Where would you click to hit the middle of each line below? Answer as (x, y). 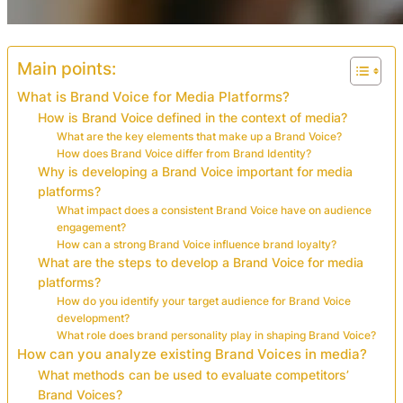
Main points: (67, 68)
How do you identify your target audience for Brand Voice (203, 300)
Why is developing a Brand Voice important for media (196, 171)
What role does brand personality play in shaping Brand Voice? (216, 335)
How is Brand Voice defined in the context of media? (193, 117)
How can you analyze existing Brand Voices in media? (192, 354)
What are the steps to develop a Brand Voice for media (201, 262)
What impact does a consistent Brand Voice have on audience (214, 210)
